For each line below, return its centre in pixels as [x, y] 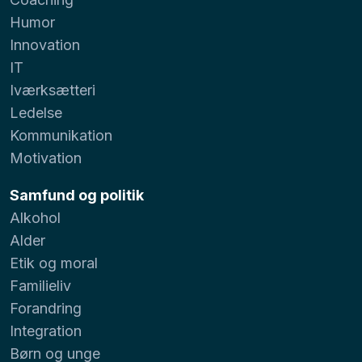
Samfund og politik [77, 195]
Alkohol [35, 217]
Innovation [45, 44]
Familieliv [40, 285]
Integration [46, 330]
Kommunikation [61, 135]
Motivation [46, 158]
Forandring [46, 308]
